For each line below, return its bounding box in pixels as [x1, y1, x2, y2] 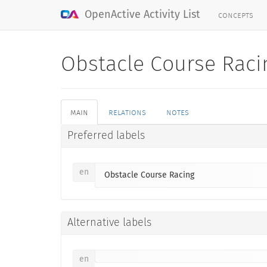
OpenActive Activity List [82, 10, 200, 20]
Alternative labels [67, 218, 151, 228]
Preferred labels [67, 131, 145, 141]
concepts [218, 9, 253, 21]
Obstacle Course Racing [104, 171, 194, 179]
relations [108, 106, 146, 118]
